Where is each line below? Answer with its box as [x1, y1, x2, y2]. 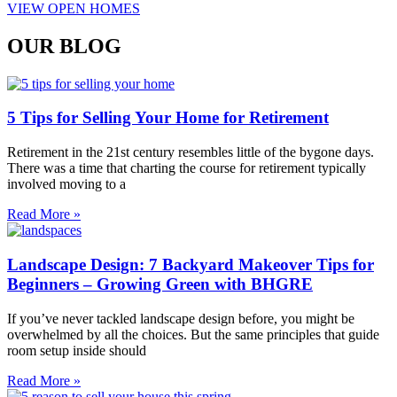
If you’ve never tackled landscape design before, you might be [7, 310, 354, 326]
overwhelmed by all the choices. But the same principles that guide [7, 326, 379, 342]
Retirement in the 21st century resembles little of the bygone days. [7, 144, 374, 160]
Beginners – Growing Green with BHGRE [7, 274, 313, 293]
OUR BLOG [7, 34, 121, 58]
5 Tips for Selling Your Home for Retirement [7, 108, 329, 128]
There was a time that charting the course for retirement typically [7, 160, 366, 176]
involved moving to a [7, 176, 126, 192]
